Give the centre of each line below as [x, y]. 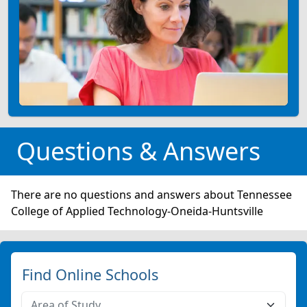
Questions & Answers [138, 151]
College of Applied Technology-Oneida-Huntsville [137, 211]
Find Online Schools [90, 274]
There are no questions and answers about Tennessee [151, 194]
